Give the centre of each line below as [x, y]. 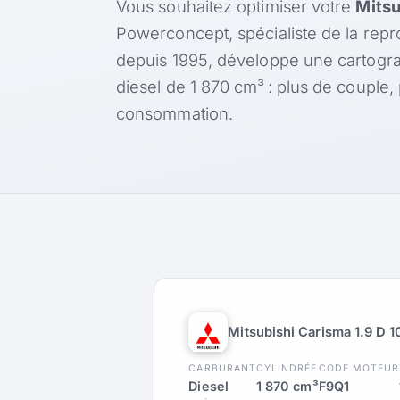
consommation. [175, 114]
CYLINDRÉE [287, 369]
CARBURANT [222, 369]
